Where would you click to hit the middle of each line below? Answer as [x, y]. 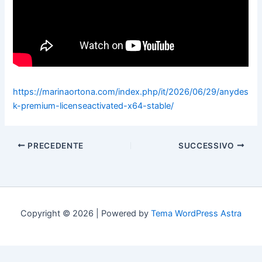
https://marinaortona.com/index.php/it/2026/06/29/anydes [131, 92]
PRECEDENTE [54, 145]
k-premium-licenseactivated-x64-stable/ [94, 106]
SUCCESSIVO [208, 145]
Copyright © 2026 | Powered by [86, 213]
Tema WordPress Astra [196, 213]
